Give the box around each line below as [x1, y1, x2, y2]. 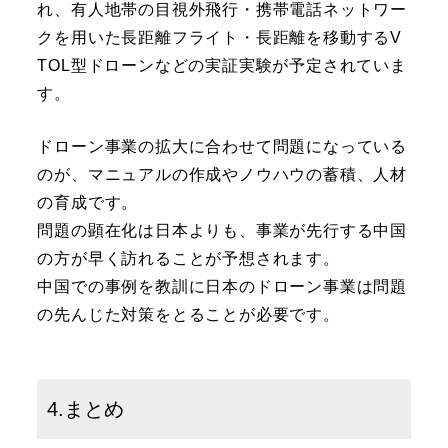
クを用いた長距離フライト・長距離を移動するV [37, 29, 403, 47]
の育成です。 [37, 194, 139, 212]
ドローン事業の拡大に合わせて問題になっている [37, 138, 408, 156]
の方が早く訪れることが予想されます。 [37, 250, 340, 268]
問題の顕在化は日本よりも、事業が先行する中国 [37, 222, 408, 240]
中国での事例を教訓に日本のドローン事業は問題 [37, 278, 408, 296]
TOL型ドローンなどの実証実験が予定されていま [37, 57, 407, 75]
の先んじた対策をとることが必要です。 [37, 306, 357, 324]
